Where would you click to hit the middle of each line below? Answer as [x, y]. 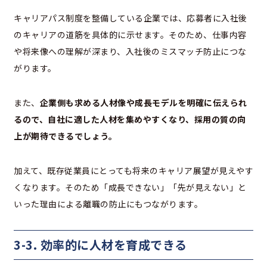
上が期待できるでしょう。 [65, 136]
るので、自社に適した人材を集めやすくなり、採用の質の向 [130, 119]
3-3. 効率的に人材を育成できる [100, 245]
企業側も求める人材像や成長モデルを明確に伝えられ [143, 103]
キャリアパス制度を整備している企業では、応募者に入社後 [131, 18]
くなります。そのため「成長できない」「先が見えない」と [130, 187]
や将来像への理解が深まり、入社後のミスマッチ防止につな [130, 52]
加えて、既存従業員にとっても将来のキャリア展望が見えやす [133, 171]
